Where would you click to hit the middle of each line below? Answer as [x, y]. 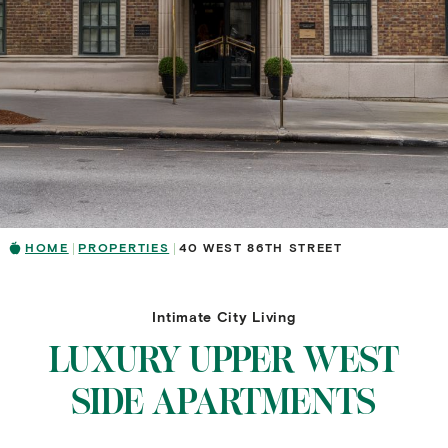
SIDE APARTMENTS [224, 402]
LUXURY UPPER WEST [224, 360]
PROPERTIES [124, 247]
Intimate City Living [224, 316]
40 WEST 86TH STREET [260, 247]
